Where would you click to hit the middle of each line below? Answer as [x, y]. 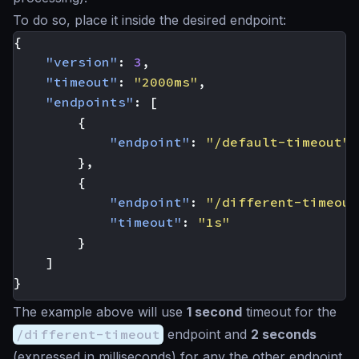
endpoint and [207, 334]
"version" [82, 62]
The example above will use [100, 312]
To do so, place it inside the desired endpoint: [149, 20]
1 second [214, 312]
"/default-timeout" [278, 142]
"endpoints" [90, 102]
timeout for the [289, 312]
